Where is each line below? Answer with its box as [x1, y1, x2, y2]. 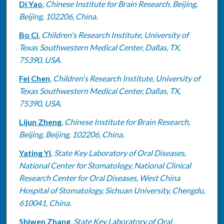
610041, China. [18, 197, 71, 207]
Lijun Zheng [18, 116, 61, 126]
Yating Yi [18, 147, 51, 157]
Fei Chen [18, 73, 50, 83]
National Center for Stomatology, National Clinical [18, 160, 191, 170]
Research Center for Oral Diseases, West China [18, 172, 180, 182]
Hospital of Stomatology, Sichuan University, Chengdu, [18, 185, 205, 195]
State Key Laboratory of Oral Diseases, [53, 147, 186, 157]
